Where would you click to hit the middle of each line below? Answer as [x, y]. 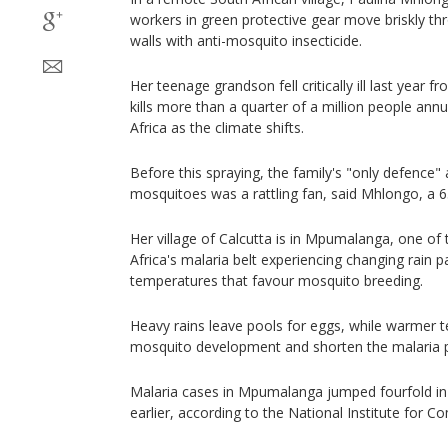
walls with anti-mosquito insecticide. [246, 40]
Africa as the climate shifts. [217, 127]
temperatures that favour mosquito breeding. [276, 280]
